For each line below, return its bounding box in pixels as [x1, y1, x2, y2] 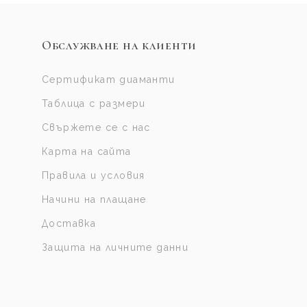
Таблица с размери [41, 98, 146, 110]
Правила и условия [41, 170, 145, 182]
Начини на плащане [41, 194, 147, 206]
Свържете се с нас [41, 122, 151, 134]
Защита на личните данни [41, 242, 189, 254]
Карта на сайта [41, 146, 132, 158]
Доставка [41, 218, 97, 230]
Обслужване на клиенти [41, 38, 197, 53]
